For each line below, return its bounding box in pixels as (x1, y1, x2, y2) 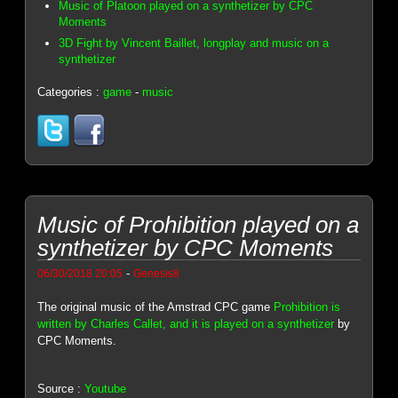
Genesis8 (133, 267, 180, 280)
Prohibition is (274, 300, 341, 314)
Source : (37, 381, 85, 395)
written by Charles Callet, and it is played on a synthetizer (37, 317, 335, 331)
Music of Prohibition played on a (37, 211, 360, 239)
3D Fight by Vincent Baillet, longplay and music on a (59, 36, 330, 51)
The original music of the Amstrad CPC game (37, 300, 275, 314)
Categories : (37, 85, 104, 99)
